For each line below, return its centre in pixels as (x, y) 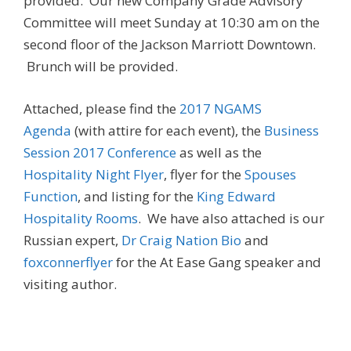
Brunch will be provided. (102, 66)
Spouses (270, 174)
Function (51, 196)
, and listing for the (137, 196)
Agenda (47, 130)
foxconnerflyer (68, 262)
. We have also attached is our (231, 218)
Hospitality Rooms (81, 218)
